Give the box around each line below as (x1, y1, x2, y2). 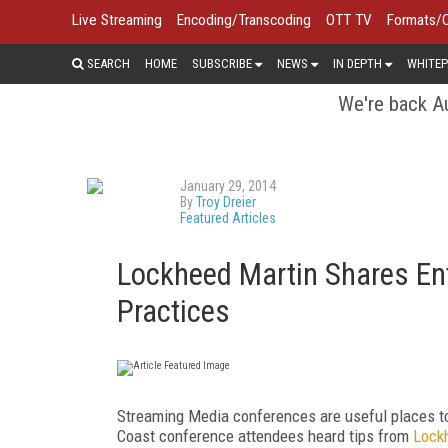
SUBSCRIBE (192, 55, 252, 71)
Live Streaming (72, 11, 162, 29)
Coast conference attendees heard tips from (117, 425, 413, 446)
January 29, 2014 (180, 177, 276, 194)
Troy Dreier (196, 193, 256, 210)
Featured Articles (180, 209, 276, 226)
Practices (117, 292, 230, 330)
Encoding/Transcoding (177, 11, 311, 29)
